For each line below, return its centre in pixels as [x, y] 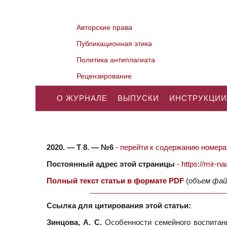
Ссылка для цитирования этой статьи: [119, 205]
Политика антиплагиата [116, 60]
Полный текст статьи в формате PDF [115, 181]
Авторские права [105, 27]
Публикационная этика [115, 44]
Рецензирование [104, 76]
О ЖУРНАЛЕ [82, 98]
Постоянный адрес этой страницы [111, 164]
